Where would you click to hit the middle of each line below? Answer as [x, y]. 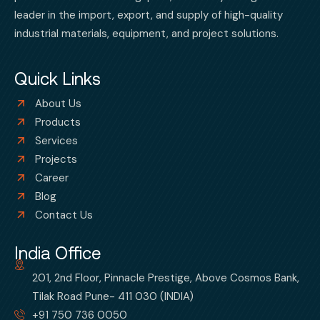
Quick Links [57, 79]
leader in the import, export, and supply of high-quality [149, 15]
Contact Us [64, 215]
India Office [57, 253]
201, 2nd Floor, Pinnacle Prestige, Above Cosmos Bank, [166, 277]
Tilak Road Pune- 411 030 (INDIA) [113, 296]
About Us [58, 103]
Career [52, 177]
